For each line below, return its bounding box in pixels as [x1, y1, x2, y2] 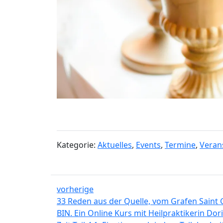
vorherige [57, 184, 94, 195]
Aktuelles [98, 139, 132, 151]
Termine [165, 139, 196, 151]
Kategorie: [57, 139, 98, 151]
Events [136, 139, 161, 151]
